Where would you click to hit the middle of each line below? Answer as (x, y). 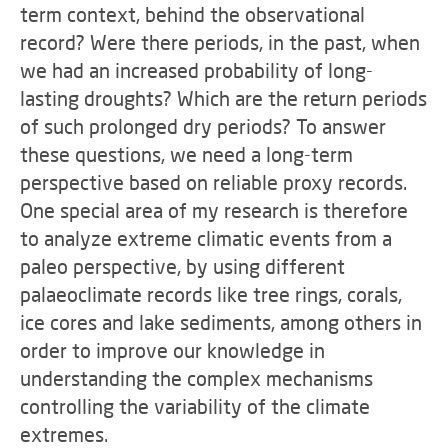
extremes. (64, 434)
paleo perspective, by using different (182, 266)
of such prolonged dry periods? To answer (203, 126)
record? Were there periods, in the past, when (220, 42)
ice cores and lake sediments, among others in (221, 322)
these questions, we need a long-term (186, 154)
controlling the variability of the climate (195, 406)
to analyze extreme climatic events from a (206, 238)
